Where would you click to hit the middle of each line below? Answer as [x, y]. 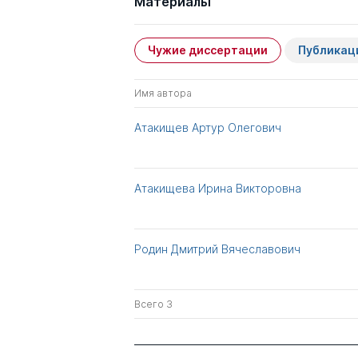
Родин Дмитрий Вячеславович [217, 249]
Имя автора [163, 93]
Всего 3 [153, 304]
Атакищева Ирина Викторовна [218, 189]
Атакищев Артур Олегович [208, 128]
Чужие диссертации [208, 50]
